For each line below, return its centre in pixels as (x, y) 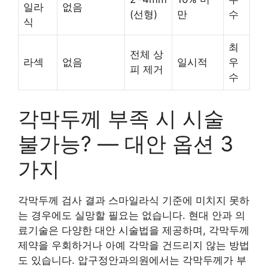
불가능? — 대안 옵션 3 (126, 143)
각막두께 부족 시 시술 (121, 118)
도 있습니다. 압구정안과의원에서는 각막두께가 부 (132, 260)
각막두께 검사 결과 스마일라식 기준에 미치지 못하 (134, 200)
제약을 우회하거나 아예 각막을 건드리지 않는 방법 (134, 245)
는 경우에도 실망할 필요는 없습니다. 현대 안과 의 (132, 215)
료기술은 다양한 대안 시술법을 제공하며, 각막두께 (134, 230)
